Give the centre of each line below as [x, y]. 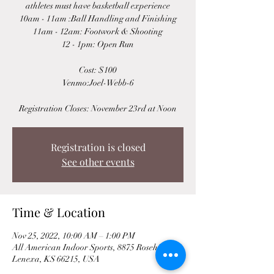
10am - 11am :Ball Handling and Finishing [98, 19]
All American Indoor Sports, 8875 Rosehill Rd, [96, 247]
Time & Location [59, 212]
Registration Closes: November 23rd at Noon [98, 109]
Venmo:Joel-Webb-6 [98, 83]
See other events [98, 162]
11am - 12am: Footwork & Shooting [98, 31]
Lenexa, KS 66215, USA [56, 259]
